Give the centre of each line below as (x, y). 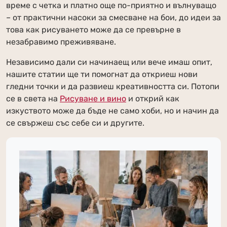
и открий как (153, 99)
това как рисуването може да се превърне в (93, 30)
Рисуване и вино (93, 99)
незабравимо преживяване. (61, 42)
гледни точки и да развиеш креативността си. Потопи (113, 86)
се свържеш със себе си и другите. (75, 123)
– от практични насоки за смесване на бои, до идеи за (113, 17)
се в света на (33, 99)
